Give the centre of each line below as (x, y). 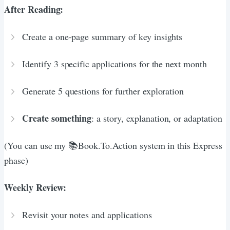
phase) (16, 160)
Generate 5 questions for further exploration (103, 91)
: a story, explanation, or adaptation (157, 118)
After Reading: (34, 9)
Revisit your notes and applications (87, 214)
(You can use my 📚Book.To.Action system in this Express (113, 145)
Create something (57, 118)
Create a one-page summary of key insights (102, 36)
